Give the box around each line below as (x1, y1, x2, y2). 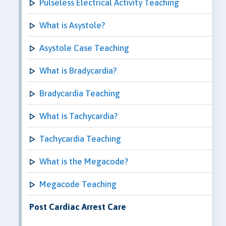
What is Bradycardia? (39, 65, 117, 76)
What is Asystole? (39, 20, 105, 30)
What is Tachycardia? (39, 110, 118, 121)
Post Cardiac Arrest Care (29, 201, 126, 212)
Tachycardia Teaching (39, 133, 121, 144)
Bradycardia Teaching (39, 88, 120, 98)
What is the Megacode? (39, 156, 128, 166)
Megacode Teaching (39, 179, 117, 189)
